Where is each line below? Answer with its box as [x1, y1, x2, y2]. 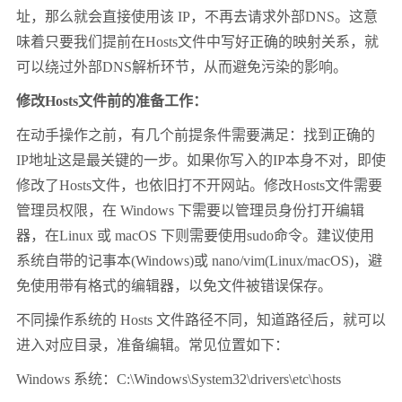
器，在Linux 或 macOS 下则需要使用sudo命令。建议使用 [16, 228, 374, 244]
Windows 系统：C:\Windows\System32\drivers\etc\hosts [16, 371, 341, 388]
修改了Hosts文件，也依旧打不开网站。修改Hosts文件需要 [16, 178, 382, 194]
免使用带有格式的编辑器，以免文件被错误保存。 [16, 278, 332, 294]
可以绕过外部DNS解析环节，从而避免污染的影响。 [16, 59, 347, 75]
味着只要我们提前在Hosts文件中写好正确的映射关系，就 [16, 34, 379, 50]
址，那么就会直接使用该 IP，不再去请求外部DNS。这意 [16, 9, 378, 25]
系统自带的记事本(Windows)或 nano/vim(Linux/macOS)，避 [16, 253, 382, 269]
